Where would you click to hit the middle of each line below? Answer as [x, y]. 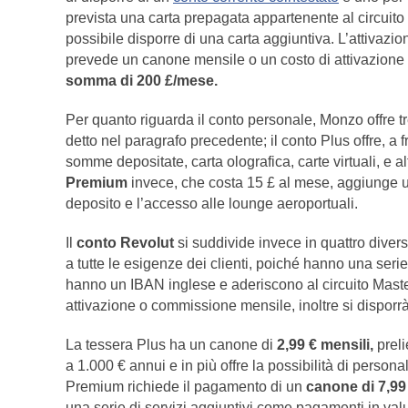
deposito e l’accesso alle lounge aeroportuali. [212, 204]
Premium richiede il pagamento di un [186, 387]
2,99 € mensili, [325, 345]
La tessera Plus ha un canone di [171, 345]
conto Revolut [125, 243]
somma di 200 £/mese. [142, 81]
